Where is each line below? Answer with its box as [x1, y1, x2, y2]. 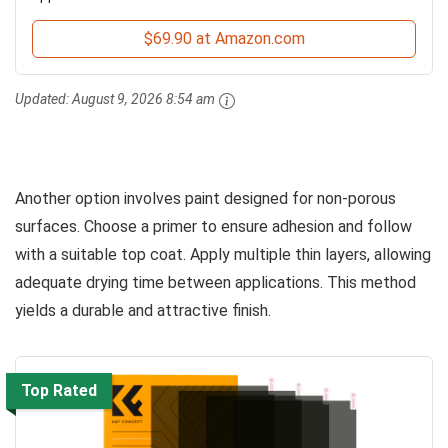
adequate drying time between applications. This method [15, 272, 416, 292]
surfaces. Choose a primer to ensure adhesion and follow [15, 216, 412, 236]
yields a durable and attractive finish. [15, 300, 271, 320]
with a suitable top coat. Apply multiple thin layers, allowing [15, 244, 431, 264]
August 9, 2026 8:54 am [72, 91, 215, 108]
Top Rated [21, 380, 97, 400]
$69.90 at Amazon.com [143, 29, 305, 49]
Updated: [15, 91, 72, 108]
